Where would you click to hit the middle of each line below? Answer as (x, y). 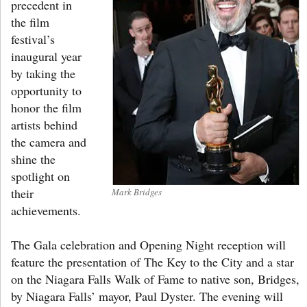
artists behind (44, 124)
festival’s (33, 39)
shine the (33, 159)
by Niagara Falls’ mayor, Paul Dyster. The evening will (147, 296)
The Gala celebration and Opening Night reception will (148, 244)
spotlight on (40, 176)
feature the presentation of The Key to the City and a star (152, 261)
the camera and (49, 142)
